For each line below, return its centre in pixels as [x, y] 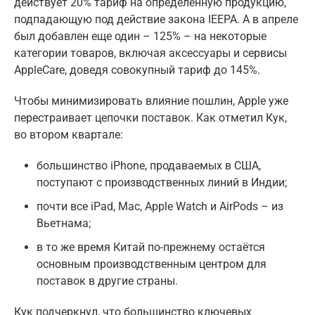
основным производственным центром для [152, 264]
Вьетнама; [64, 224]
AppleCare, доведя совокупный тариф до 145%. [137, 70]
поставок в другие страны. [107, 281]
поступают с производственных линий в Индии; [162, 183]
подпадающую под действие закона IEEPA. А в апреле [156, 20]
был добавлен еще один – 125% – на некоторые [140, 37]
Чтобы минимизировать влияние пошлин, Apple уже [151, 101]
